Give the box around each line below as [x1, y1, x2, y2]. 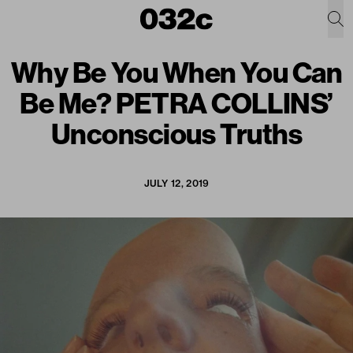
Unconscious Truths [50, 116, 303, 151]
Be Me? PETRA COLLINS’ [20, 85, 333, 121]
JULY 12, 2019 [143, 177, 210, 189]
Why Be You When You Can [10, 54, 343, 90]
